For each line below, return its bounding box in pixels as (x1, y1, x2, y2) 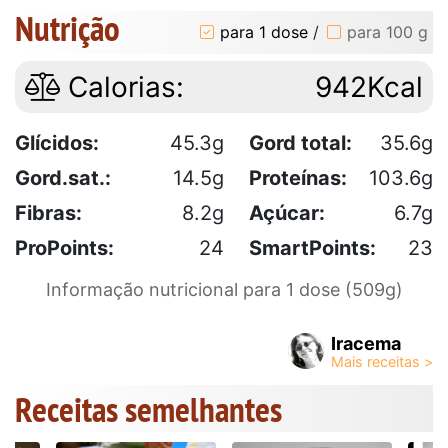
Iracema (331, 332, 401, 354)
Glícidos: (15, 130, 99, 155)
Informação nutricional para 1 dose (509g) (45, 278, 403, 300)
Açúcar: (249, 200, 325, 225)
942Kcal (315, 69, 423, 104)
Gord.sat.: (15, 165, 111, 190)
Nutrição (15, 4, 120, 51)
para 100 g (347, 22, 428, 43)
